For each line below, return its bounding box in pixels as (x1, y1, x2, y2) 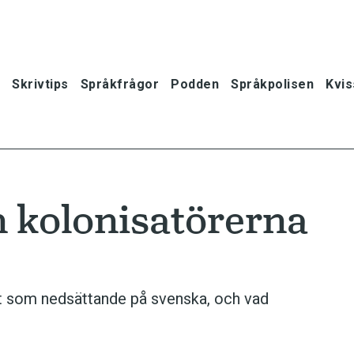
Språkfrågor (80, 76, 159, 92)
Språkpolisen (231, 76, 314, 92)
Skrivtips (12, 76, 69, 92)
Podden (171, 76, 219, 92)
